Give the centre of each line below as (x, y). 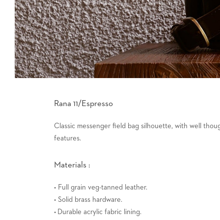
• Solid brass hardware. (88, 199)
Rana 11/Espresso (83, 104)
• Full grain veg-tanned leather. (101, 187)
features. (68, 138)
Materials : (72, 165)
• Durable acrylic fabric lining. (98, 212)
